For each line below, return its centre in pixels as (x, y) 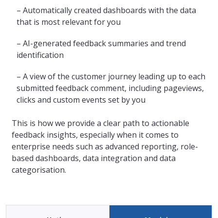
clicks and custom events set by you (81, 100)
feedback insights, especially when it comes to (95, 135)
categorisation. (39, 170)
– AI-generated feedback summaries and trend (101, 43)
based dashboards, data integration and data (94, 158)
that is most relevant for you (69, 22)
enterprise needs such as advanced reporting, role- (105, 146)
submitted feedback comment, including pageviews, (110, 88)
